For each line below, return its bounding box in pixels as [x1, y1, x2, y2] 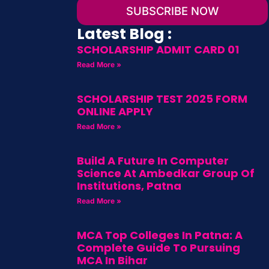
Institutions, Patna [76, 178, 181, 194]
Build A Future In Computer [76, 153, 229, 169]
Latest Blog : [76, 23, 172, 45]
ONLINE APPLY [76, 104, 153, 119]
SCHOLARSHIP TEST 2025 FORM [76, 91, 247, 107]
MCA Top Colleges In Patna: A [76, 228, 243, 243]
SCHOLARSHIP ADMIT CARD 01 [76, 42, 239, 58]
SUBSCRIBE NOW [125, 4, 219, 18]
